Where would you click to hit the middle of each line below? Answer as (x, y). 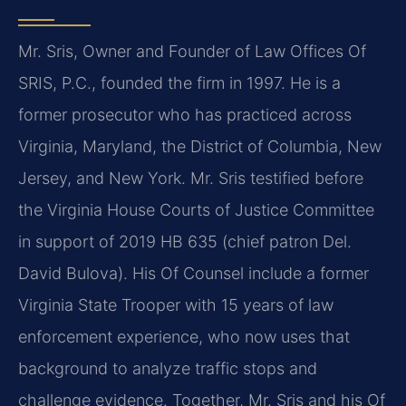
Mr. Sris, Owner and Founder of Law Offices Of (192, 51)
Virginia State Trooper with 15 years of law (176, 304)
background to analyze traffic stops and (168, 368)
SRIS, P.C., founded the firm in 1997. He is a (179, 82)
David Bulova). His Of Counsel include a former (193, 273)
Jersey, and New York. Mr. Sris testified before (191, 178)
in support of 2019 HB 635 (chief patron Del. (185, 241)
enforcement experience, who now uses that (184, 336)
